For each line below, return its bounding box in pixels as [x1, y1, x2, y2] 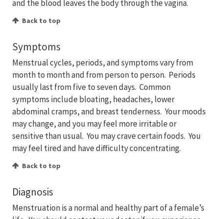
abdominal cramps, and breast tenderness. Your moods [12, 106, 206, 117]
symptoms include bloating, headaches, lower [12, 94, 175, 105]
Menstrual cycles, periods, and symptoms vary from [12, 57, 193, 68]
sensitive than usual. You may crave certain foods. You [12, 131, 201, 142]
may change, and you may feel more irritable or [12, 118, 176, 130]
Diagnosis [12, 185, 53, 199]
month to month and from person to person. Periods [12, 69, 196, 81]
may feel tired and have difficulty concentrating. [12, 143, 181, 154]
